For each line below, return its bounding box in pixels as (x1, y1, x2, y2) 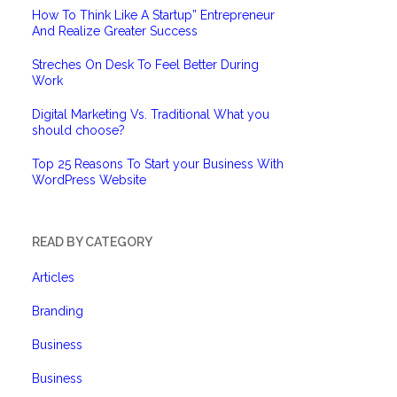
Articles (32, 270, 74, 284)
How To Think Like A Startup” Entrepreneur (32, 8, 275, 22)
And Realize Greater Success (32, 24, 198, 38)
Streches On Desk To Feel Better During (32, 58, 259, 72)
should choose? (32, 123, 125, 137)
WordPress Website (32, 173, 146, 187)
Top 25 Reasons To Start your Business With (32, 157, 284, 171)
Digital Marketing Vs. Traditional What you (32, 107, 269, 121)
